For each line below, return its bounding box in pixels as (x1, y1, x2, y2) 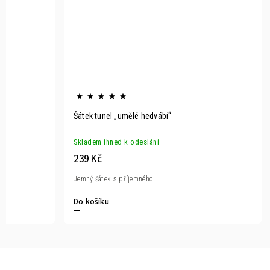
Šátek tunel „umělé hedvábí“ (74, 111, 172, 121)
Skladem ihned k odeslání (74, 137, 159, 147)
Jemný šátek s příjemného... (74, 175, 160, 184)
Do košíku (74, 196, 109, 209)
